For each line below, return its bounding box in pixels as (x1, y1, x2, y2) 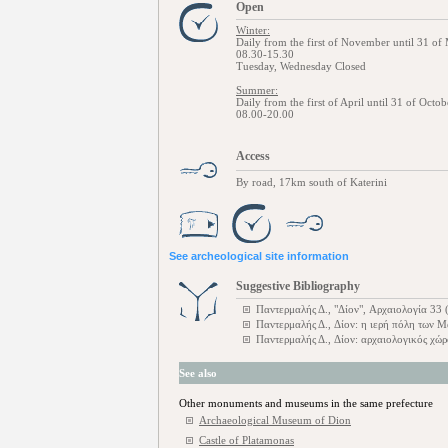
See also (179, 367, 217, 379)
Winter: (236, 24, 270, 36)
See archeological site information (169, 250, 349, 262)
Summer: (236, 84, 278, 96)
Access (236, 149, 270, 163)
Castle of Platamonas (199, 434, 294, 446)
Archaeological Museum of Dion (199, 414, 351, 426)
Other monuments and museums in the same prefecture (179, 397, 433, 409)
